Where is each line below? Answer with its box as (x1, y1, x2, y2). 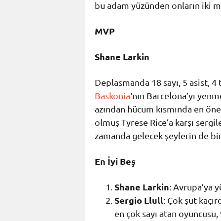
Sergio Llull (114, 194, 163, 206)
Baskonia (95, 90, 130, 101)
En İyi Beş (95, 155, 136, 167)
